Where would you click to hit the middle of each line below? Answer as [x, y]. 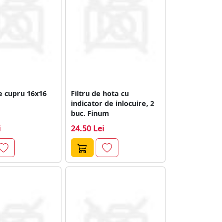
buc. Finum [90, 113]
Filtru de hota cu [100, 93]
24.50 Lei [88, 128]
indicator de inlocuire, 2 [113, 103]
